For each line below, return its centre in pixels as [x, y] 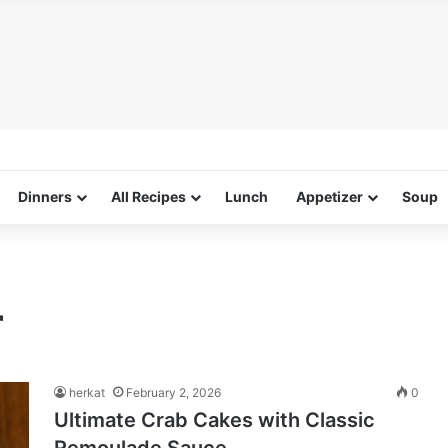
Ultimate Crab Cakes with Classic [214, 420]
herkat [87, 392]
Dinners [45, 196]
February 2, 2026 [173, 392]
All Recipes [148, 196]
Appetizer [329, 196]
